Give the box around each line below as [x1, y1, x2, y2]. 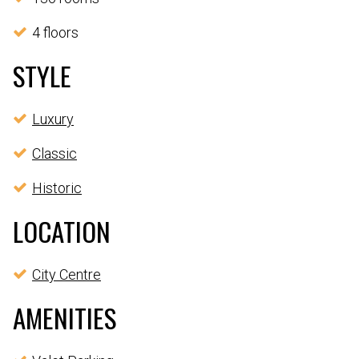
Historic [32, 179, 82, 197]
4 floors [32, 24, 79, 42]
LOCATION [13, 212, 111, 252]
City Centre [32, 266, 101, 284]
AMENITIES [13, 298, 116, 338]
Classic [32, 145, 77, 163]
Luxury [32, 111, 74, 128]
